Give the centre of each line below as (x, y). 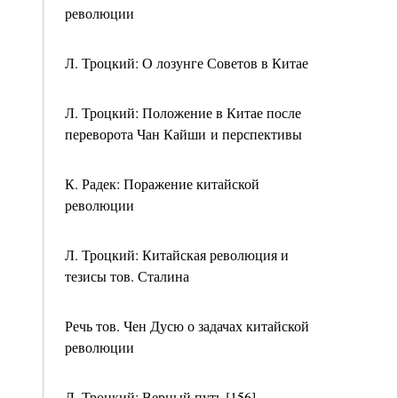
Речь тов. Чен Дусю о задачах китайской (187, 326)
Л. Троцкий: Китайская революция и (177, 255)
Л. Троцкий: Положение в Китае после (183, 112)
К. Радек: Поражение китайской (162, 183)
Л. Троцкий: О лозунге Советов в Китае (187, 63)
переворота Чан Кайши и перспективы (183, 134)
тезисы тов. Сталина (127, 276)
